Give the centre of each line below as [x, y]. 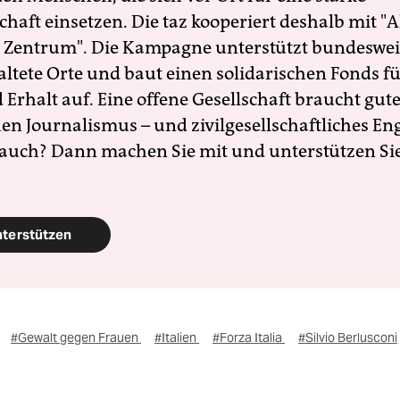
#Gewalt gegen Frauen [76, 337]
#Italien [177, 337]
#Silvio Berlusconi [348, 337]
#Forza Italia [249, 337]
